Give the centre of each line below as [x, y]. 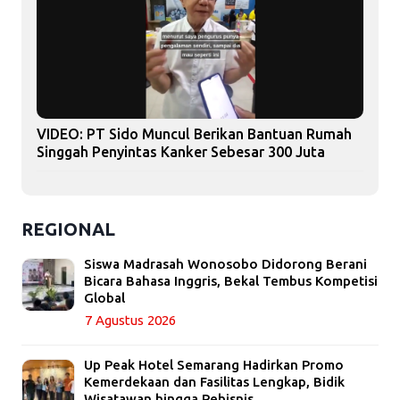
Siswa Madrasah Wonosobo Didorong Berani [225, 263]
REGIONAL [68, 229]
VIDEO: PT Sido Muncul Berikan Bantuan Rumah [194, 133]
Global [104, 297]
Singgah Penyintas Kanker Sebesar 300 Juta [181, 151]
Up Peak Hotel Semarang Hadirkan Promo [214, 364]
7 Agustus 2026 [130, 320]
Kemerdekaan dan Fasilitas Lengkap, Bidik [214, 381]
